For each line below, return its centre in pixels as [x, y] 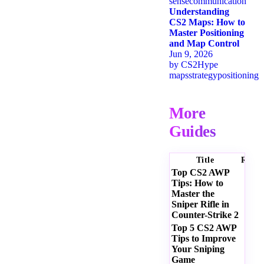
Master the [193, 194]
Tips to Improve [204, 239]
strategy [203, 75]
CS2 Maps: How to [207, 22]
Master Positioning [207, 33]
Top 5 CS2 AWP [204, 228]
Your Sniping [198, 249]
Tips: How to [197, 183]
